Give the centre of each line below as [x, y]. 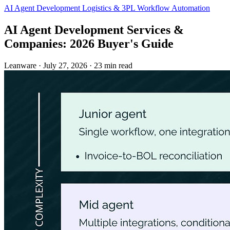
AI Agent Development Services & [94, 30]
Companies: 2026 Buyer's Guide [89, 44]
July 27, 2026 [65, 66]
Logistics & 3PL [110, 8]
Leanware [20, 66]
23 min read [113, 66]
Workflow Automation [174, 8]
